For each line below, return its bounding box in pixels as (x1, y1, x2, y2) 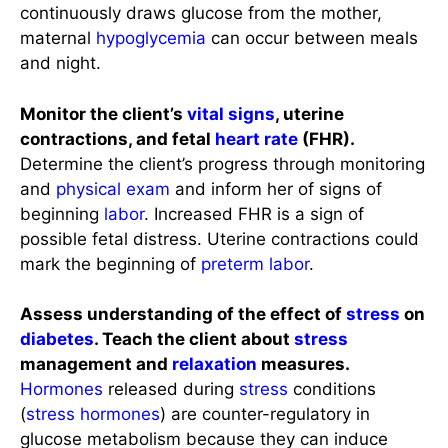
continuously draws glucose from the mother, (20, 3, 382, 24)
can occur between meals (206, 28, 418, 49)
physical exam (56, 178, 170, 199)
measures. (257, 354, 350, 375)
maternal (20, 28, 96, 49)
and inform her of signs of (170, 178, 382, 199)
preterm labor (201, 253, 309, 274)
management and (20, 354, 172, 375)
